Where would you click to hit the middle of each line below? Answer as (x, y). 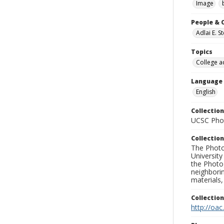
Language (207, 81)
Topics (202, 52)
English (206, 92)
